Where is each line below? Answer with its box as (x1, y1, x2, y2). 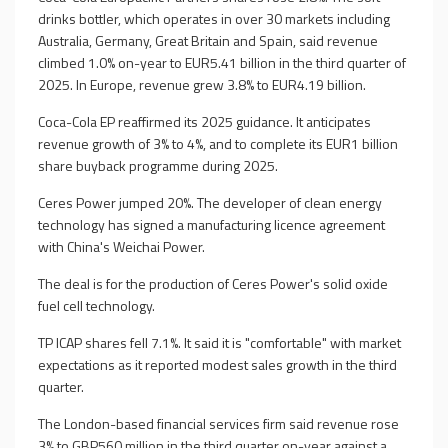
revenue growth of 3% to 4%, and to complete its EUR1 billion (38, 133, 398, 154)
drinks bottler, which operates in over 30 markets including (38, 8, 390, 29)
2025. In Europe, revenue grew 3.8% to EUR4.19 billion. (38, 74, 366, 95)
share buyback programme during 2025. (38, 155, 278, 176)
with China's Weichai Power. (38, 236, 205, 257)
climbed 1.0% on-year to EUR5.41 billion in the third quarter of (38, 52, 406, 73)
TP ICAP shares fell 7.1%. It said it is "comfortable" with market (38, 332, 401, 353)
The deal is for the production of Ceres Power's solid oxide (38, 273, 388, 294)
